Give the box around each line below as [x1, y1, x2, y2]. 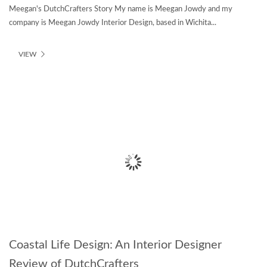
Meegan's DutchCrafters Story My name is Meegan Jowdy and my [9, 5, 232, 14]
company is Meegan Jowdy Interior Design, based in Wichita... [9, 19, 216, 27]
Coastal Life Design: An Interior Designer [9, 238, 222, 251]
